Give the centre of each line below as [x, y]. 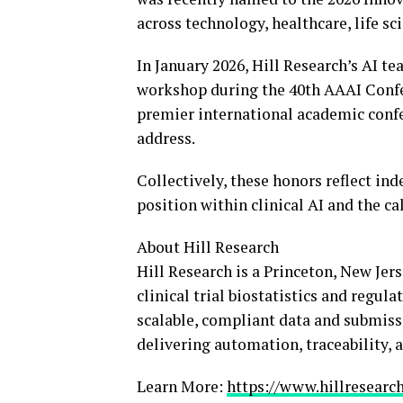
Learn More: [182, 386]
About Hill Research [210, 247]
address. [166, 138]
